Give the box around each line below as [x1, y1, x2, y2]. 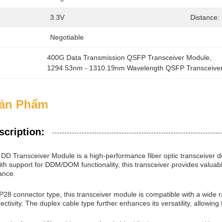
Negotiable [50, 33, 84, 41]
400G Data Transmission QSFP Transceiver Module [47, 54, 210, 61]
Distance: [190, 13, 220, 21]
